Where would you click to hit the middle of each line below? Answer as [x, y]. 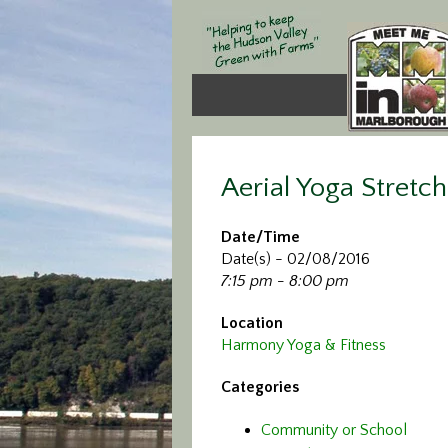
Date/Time [260, 237]
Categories [260, 387]
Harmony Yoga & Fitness [303, 345]
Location [252, 323]
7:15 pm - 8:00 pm [285, 281]
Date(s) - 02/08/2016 [295, 259]
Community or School [334, 430]
